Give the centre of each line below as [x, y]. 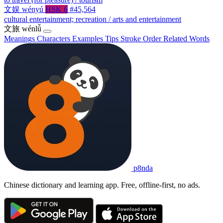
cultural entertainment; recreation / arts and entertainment [93, 19]
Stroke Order [142, 38]
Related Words [186, 38]
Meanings [20, 38]
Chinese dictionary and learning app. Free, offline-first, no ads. [102, 185]
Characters [55, 38]
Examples [89, 38]
